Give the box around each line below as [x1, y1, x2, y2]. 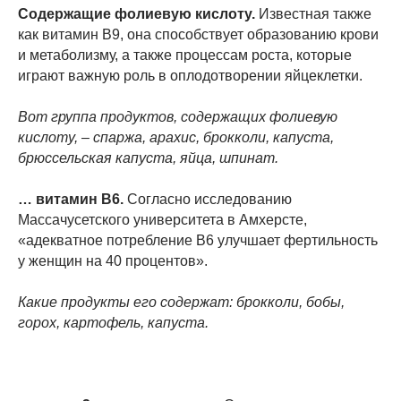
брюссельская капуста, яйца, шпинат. [18, 149, 278, 166]
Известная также [255, 5, 371, 21]
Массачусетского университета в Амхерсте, [18, 211, 307, 227]
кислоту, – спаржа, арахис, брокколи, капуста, [18, 129, 334, 145]
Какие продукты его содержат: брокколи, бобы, [18, 294, 345, 310]
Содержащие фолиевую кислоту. [18, 5, 255, 21]
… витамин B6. [18, 191, 124, 207]
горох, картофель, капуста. [18, 314, 209, 330]
